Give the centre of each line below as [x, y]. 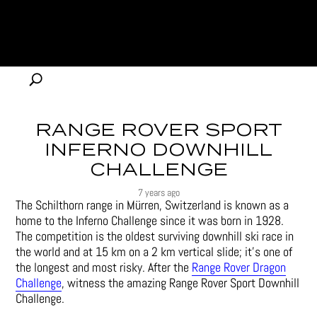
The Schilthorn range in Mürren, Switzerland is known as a [152, 205]
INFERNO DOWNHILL [158, 151]
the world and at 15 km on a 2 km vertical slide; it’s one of [154, 252]
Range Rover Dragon [239, 267]
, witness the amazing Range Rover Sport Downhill [181, 283]
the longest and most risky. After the [104, 267]
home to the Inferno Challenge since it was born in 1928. [150, 220]
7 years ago [158, 192]
